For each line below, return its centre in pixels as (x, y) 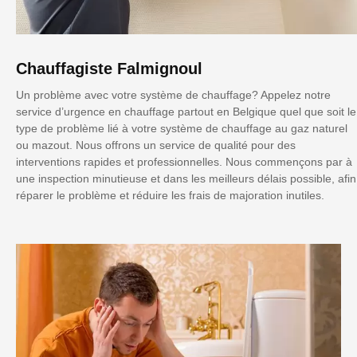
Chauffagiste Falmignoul (109, 68)
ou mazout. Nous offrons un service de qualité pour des (156, 145)
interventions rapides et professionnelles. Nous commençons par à (184, 161)
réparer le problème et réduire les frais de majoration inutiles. (170, 195)
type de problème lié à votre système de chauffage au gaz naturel (182, 128)
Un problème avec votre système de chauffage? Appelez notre (173, 94)
